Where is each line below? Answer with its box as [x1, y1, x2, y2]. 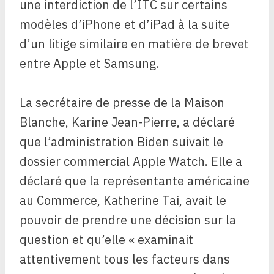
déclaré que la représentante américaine [20, 172, 250, 190]
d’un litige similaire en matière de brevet [20, 35, 249, 53]
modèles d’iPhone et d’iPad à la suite [20, 16, 229, 33]
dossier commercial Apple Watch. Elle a [20, 153, 242, 170]
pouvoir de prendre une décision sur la [20, 212, 236, 229]
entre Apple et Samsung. [20, 55, 159, 72]
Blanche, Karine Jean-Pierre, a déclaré [20, 114, 235, 131]
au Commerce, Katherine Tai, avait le [20, 192, 226, 209]
